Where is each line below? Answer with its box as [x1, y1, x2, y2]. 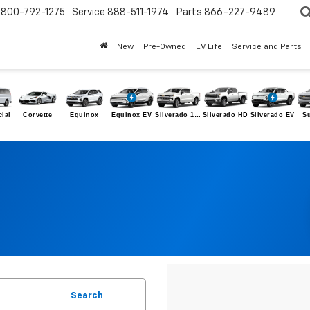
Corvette [23, 111, 53, 119]
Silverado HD [202, 111, 248, 119]
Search [71, 291, 103, 301]
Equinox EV [111, 111, 152, 119]
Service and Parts [232, 43, 302, 52]
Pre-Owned [143, 43, 186, 52]
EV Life [196, 43, 222, 52]
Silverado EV [250, 111, 295, 119]
